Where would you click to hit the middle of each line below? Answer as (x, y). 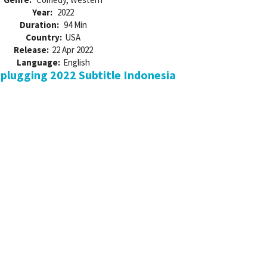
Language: (38, 63)
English (76, 63)
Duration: (40, 25)
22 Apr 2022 (72, 50)
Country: (44, 38)
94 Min (75, 25)
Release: (31, 50)
